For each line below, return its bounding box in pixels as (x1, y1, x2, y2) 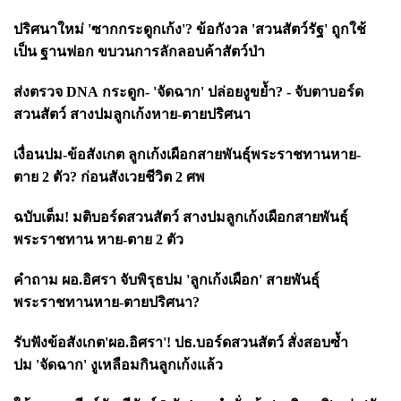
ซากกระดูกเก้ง (91, 21, 182, 37)
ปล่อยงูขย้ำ (208, 83, 276, 99)
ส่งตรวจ (13, 83, 66, 99)
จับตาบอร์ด (294, 83, 363, 99)
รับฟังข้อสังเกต (13, 334, 105, 350)
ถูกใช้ (331, 21, 366, 37)
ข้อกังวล (196, 21, 252, 37)
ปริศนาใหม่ (13, 21, 88, 37)
